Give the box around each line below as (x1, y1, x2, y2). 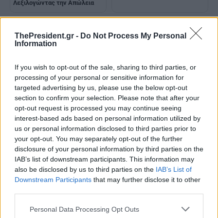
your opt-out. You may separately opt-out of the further (15, 135, 182, 143)
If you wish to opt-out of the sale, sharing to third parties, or (15, 63, 196, 71)
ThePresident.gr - (15, 32, 80, 40)
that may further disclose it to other (91, 176, 200, 183)
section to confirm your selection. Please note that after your (15, 94, 200, 102)
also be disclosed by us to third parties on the (15, 165, 156, 173)
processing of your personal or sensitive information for (15, 73, 184, 81)
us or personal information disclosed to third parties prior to (15, 125, 196, 132)
